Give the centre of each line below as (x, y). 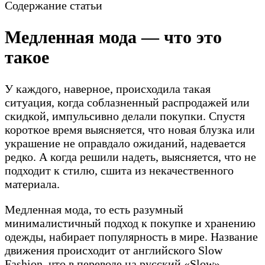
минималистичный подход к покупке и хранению (130, 223)
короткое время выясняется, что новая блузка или (130, 129)
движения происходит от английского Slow (114, 250)
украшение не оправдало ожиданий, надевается (125, 143)
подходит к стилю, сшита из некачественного (119, 170)
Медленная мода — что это (113, 37)
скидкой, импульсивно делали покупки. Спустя (125, 116)
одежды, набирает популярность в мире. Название (131, 236)
